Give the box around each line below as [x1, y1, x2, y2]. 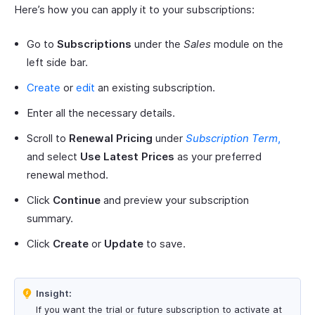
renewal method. [27, 168, 108, 181]
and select [27, 150, 80, 163]
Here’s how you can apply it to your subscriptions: [14, 3, 255, 16]
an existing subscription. [95, 81, 215, 94]
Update [104, 237, 143, 250]
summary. [27, 212, 73, 225]
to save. [143, 237, 186, 250]
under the [131, 37, 184, 51]
